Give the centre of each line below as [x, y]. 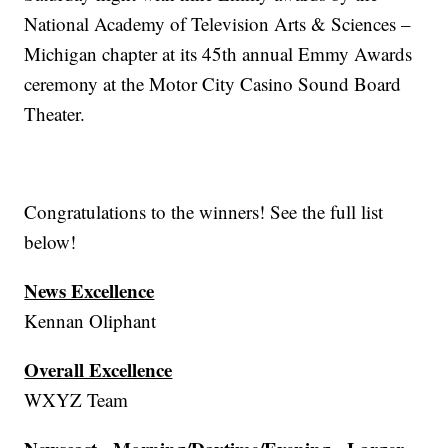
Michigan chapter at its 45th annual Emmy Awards [218, 54]
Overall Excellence [98, 370]
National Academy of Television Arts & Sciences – [218, 24]
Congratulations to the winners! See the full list [204, 212]
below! [50, 242]
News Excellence [89, 291]
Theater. [55, 114]
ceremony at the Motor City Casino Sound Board [213, 84]
